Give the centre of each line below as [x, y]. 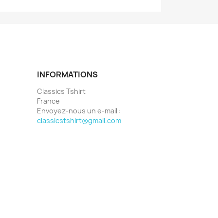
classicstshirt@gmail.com [79, 120]
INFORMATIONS [67, 74]
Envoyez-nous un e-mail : [79, 110]
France [48, 101]
